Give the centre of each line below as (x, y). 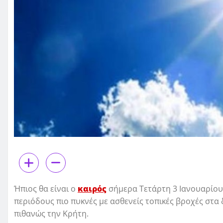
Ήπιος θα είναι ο (46, 189)
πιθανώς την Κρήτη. (51, 214)
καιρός (92, 189)
